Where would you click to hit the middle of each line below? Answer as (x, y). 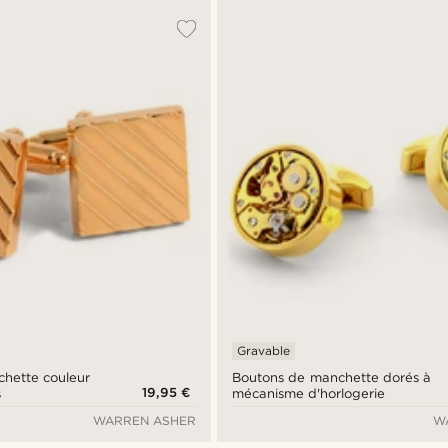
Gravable (264, 351)
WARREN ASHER (145, 421)
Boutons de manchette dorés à (331, 378)
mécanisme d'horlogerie (309, 394)
